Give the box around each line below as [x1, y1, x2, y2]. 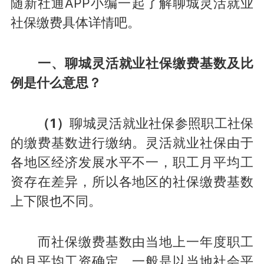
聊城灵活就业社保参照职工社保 [70, 115, 254, 131]
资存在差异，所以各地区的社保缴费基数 [10, 173, 254, 189]
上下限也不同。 [10, 193, 101, 209]
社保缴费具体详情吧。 [10, 15, 140, 31]
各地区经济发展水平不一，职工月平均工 [10, 154, 254, 170]
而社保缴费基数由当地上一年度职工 [10, 233, 254, 249]
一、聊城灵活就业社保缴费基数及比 [10, 55, 254, 71]
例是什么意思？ [10, 75, 101, 90]
